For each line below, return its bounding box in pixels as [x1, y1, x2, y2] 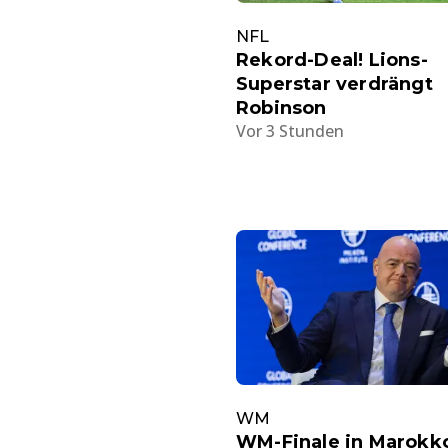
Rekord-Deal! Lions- [236, 49, 428, 72]
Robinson [236, 97, 327, 120]
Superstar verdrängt [236, 73, 433, 96]
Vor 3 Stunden [236, 120, 344, 143]
